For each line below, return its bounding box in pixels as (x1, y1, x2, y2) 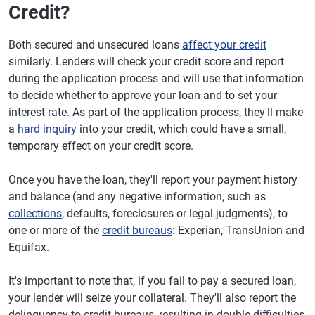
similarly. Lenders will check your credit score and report (8, 55, 284, 69)
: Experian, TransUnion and (172, 224, 304, 238)
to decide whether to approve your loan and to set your (8, 89, 277, 103)
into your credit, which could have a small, (77, 122, 286, 136)
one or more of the (8, 224, 102, 238)
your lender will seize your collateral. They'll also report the (8, 291, 296, 305)
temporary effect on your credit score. (8, 139, 193, 153)
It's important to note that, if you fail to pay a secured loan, (8, 274, 296, 288)
